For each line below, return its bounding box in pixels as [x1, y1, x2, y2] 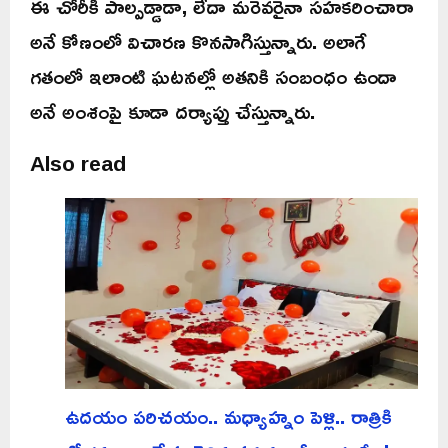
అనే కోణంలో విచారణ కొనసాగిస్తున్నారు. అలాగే [30, 20, 366, 61]
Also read [30, 142, 126, 183]
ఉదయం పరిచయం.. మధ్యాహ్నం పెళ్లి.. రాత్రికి [65, 395, 392, 436]
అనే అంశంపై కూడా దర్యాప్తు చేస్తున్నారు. [30, 90, 315, 131]
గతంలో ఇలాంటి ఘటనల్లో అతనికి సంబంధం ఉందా [30, 55, 397, 96]
